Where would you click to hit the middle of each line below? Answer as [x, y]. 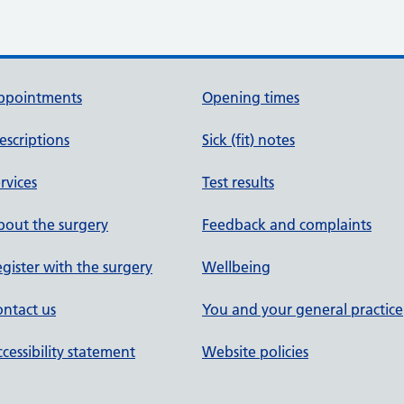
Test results [238, 182]
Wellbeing [236, 267]
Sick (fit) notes [248, 140]
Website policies [255, 352]
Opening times [251, 97]
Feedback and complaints [287, 225]
